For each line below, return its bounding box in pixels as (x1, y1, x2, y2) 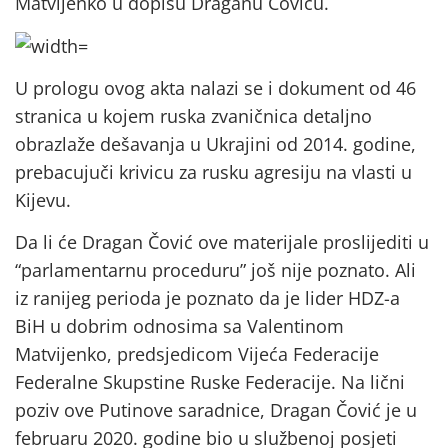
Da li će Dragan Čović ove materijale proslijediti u (15, 230, 429, 255)
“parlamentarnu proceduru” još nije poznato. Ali (15, 258, 416, 283)
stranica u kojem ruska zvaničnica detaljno (15, 104, 372, 129)
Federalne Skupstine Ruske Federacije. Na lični (15, 370, 405, 395)
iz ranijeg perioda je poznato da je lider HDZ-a (15, 286, 400, 311)
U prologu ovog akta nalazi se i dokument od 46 (15, 76, 416, 101)
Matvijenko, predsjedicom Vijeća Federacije (15, 342, 379, 367)
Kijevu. (15, 188, 71, 213)
